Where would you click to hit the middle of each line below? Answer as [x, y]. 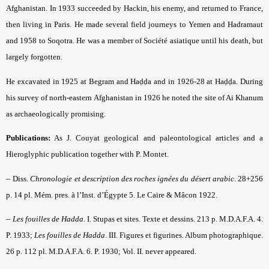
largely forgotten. [34, 57]
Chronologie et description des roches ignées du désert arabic [132, 178]
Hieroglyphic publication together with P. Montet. [87, 154]
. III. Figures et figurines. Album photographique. [184, 235]
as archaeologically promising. [56, 113]
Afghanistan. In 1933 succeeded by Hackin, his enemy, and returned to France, [134, 8]
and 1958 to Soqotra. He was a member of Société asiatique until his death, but [134, 41]
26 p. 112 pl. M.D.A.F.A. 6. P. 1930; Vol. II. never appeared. [101, 252]
